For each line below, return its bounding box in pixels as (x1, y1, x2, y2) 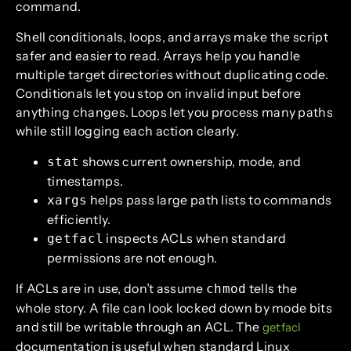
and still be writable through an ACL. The (16, 318, 262, 335)
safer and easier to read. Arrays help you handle (16, 47, 301, 63)
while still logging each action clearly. (16, 122, 240, 139)
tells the (246, 280, 298, 296)
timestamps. (47, 172, 124, 189)
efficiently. (47, 211, 111, 227)
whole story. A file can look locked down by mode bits (16, 299, 332, 316)
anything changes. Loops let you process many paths (16, 103, 333, 120)
